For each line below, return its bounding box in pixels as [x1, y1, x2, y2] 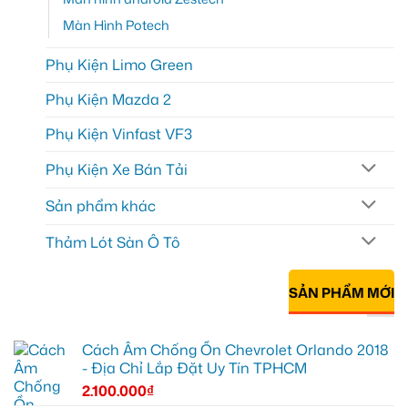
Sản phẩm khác [46, 195, 156, 216]
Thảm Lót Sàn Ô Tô [46, 231, 180, 252]
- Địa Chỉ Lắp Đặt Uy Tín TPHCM [82, 358, 307, 378]
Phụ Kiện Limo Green [46, 55, 193, 76]
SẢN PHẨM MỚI [289, 283, 394, 303]
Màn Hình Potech [63, 15, 169, 36]
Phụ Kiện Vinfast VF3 [46, 124, 192, 145]
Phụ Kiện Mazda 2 [46, 89, 171, 110]
